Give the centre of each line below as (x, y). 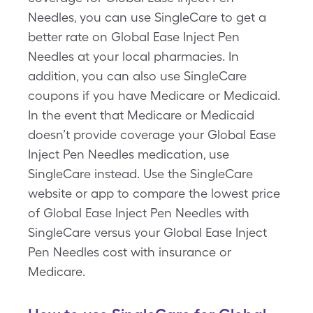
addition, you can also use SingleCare (137, 76)
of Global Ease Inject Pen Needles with (139, 213)
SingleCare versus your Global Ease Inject (147, 232)
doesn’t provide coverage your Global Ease (152, 134)
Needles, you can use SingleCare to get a (147, 17)
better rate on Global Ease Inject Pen (134, 37)
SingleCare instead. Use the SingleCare (140, 174)
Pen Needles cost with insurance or (130, 252)
